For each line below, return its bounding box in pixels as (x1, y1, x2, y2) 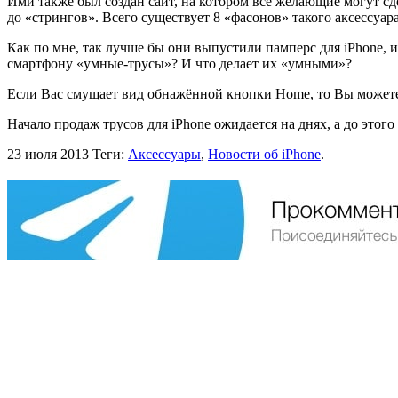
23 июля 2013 (7, 146, 89, 162)
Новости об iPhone (208, 146, 321, 162)
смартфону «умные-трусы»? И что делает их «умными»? (7, 55, 352, 71)
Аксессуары (128, 146, 201, 162)
